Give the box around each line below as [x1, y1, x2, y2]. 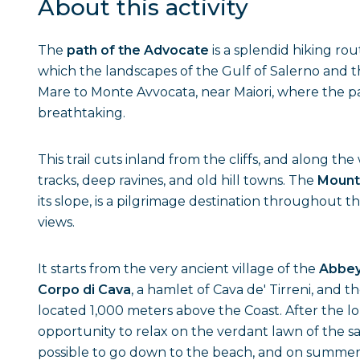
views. [38, 215, 75, 230]
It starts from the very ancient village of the [38, 261, 319, 276]
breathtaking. [38, 105, 125, 121]
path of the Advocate [67, 43, 209, 58]
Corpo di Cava [38, 282, 131, 297]
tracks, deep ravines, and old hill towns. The [38, 173, 317, 188]
